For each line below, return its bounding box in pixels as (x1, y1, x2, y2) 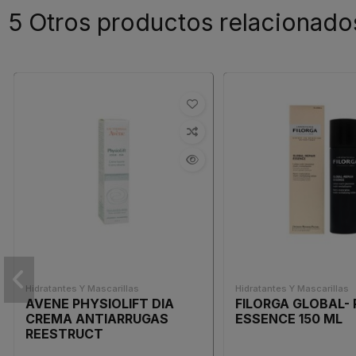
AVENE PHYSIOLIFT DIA (25, 296, 174, 312)
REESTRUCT (25, 326, 103, 342)
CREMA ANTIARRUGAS (25, 311, 168, 327)
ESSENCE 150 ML (235, 311, 343, 327)
